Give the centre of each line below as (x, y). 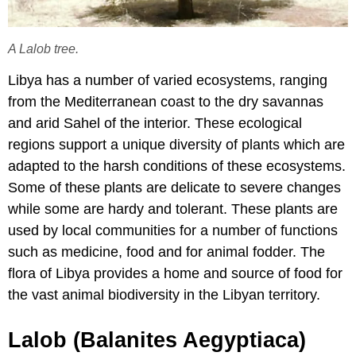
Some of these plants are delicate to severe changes (174, 188)
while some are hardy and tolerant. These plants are (173, 209)
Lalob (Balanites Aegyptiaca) (157, 341)
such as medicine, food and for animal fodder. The (166, 252)
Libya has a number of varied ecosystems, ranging (168, 81)
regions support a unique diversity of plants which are (176, 145)
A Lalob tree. (43, 49)
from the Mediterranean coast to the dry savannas (166, 102)
